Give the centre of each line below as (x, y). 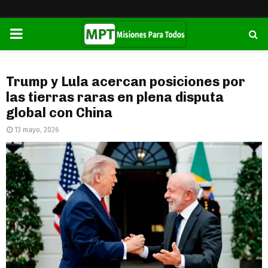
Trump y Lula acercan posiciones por (126, 82)
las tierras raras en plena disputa (115, 97)
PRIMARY (37, 33)
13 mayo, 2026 (37, 130)
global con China (59, 113)
